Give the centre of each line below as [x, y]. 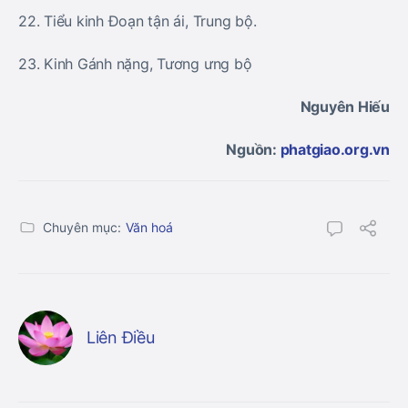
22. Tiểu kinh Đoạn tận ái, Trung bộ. [138, 21]
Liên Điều [121, 337]
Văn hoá [149, 227]
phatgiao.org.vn [333, 149]
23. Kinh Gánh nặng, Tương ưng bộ [135, 64]
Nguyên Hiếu [345, 107]
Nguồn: [251, 149]
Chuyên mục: [82, 227]
